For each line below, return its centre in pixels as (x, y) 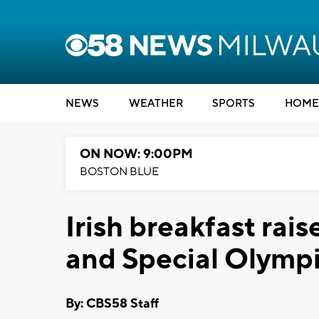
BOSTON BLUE (119, 172)
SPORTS (234, 104)
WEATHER (156, 104)
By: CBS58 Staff (112, 303)
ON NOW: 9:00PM (136, 154)
